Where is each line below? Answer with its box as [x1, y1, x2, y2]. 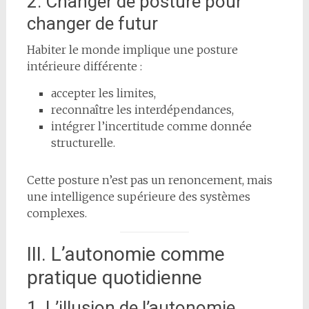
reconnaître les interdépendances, [50, 102, 234, 117]
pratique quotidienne [26, 266, 202, 289]
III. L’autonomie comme [26, 242, 225, 266]
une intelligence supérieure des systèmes [26, 189, 250, 203]
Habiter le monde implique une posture [26, 42, 238, 57]
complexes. [26, 206, 87, 220]
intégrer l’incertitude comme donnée [50, 119, 252, 133]
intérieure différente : [26, 59, 142, 73]
